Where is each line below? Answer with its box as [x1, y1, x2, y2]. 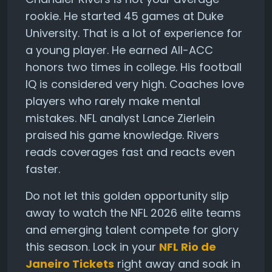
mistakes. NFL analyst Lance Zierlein [25, 110, 215, 126]
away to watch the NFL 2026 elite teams [25, 205, 241, 221]
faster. [25, 161, 60, 177]
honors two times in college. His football [25, 59, 242, 75]
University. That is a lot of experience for [25, 25, 242, 41]
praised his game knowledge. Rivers [25, 127, 219, 143]
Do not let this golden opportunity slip [25, 188, 229, 204]
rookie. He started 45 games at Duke [25, 8, 223, 24]
